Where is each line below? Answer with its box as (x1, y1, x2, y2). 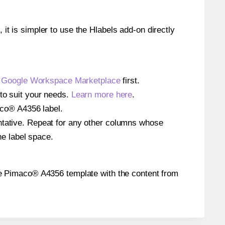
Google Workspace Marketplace (1, 75, 121, 85)
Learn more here (71, 89, 133, 99)
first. (120, 75, 140, 85)
